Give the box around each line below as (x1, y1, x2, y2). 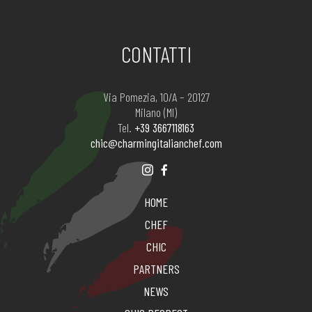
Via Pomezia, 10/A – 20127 (102, 89, 210, 105)
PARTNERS (132, 261, 180, 277)
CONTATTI (120, 40, 192, 68)
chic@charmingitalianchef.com (90, 135, 222, 151)
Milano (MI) (135, 104, 177, 120)
